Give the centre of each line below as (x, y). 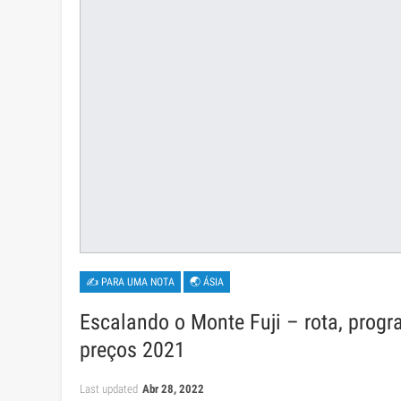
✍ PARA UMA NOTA (130, 282)
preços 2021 (132, 350)
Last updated (110, 389)
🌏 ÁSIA (207, 282)
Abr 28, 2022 (173, 389)
